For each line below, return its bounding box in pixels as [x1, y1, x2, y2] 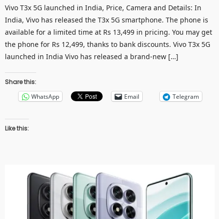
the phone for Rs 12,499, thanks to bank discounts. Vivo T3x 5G [5, 40, 211, 49]
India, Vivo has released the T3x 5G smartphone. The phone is [5, 15, 209, 25]
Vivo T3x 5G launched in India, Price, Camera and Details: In [5, 3, 202, 13]
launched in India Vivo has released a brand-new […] [5, 52, 179, 62]
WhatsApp [31, 92, 60, 101]
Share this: [5, 78, 37, 87]
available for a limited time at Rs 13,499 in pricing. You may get [5, 27, 213, 37]
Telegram [173, 92, 199, 101]
